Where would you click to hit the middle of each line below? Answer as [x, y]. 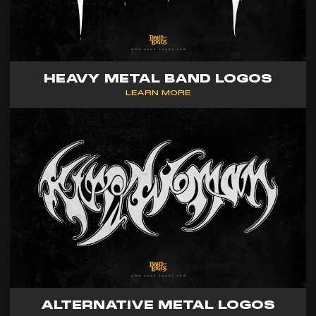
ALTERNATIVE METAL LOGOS [158, 305]
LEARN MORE [158, 92]
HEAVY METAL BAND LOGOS [158, 78]
